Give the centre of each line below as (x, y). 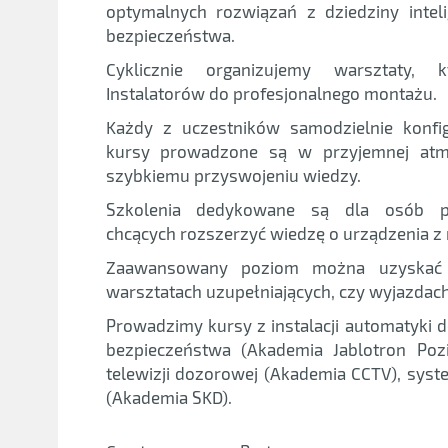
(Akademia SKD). (168, 396)
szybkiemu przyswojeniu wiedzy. (233, 174)
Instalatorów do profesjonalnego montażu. (271, 92)
